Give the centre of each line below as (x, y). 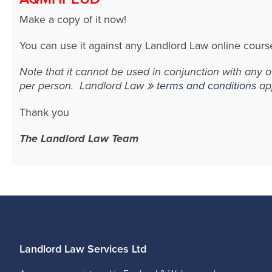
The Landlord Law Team (79, 139)
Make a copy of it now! (73, 19)
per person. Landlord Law (83, 86)
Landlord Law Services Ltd (83, 249)
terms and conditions (206, 86)
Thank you (44, 113)
